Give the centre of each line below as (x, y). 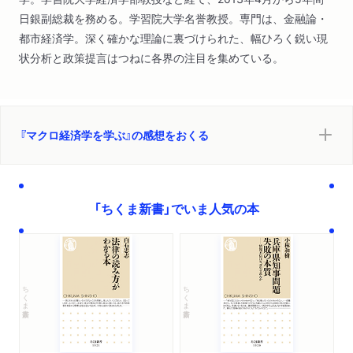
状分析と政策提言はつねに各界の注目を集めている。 (151, 57)
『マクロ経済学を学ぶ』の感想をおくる (114, 134)
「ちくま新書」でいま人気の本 (176, 208)
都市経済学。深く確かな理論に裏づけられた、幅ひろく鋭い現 (173, 37)
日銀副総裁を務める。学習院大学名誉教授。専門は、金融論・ (173, 18)
